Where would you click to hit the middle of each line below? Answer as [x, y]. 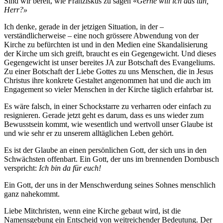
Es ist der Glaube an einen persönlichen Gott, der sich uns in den [105, 150]
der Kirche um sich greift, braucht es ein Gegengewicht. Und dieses [110, 54]
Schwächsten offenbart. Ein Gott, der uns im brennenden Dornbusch [111, 159]
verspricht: [21, 168]
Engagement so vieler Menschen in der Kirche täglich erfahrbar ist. [109, 89]
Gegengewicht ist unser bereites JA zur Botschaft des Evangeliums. [110, 62]
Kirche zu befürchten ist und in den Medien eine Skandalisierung [106, 45]
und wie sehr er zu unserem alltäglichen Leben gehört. [89, 133]
